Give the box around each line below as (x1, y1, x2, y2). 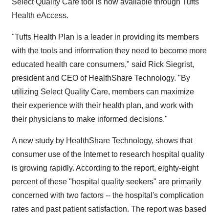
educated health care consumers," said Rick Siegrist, (12, 60, 194, 68)
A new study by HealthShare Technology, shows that (12, 136, 193, 145)
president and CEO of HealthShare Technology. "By (12, 74, 190, 82)
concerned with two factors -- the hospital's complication (12, 191, 204, 199)
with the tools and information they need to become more (12, 46, 207, 55)
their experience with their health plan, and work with (12, 101, 193, 109)
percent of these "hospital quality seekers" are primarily (12, 177, 201, 186)
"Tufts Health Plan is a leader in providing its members (12, 33, 199, 41)
